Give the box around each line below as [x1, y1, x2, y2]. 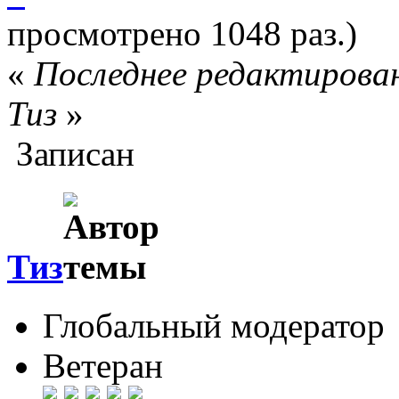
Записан [7, 134, 134, 173]
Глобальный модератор [43, 306, 385, 346]
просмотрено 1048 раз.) [7, 13, 357, 53]
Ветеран [43, 346, 163, 386]
